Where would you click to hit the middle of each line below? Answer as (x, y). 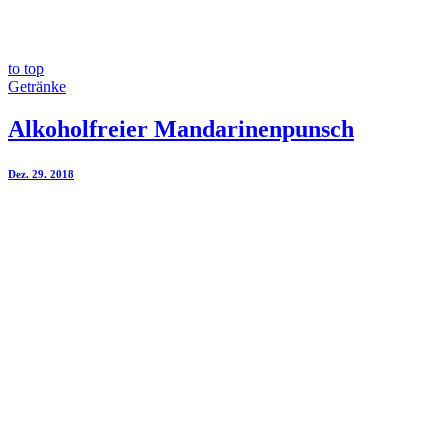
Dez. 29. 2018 (41, 173)
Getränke (37, 86)
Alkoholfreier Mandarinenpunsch (181, 128)
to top (26, 68)
